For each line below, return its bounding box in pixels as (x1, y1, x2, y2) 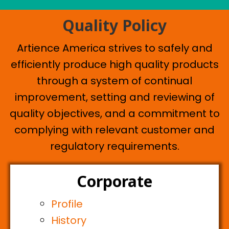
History (51, 213, 86, 228)
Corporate (77, 171, 152, 192)
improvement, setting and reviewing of (14, 90, 215, 105)
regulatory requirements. (50, 139, 179, 154)
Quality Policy (62, 15, 167, 36)
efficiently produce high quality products (10, 57, 219, 72)
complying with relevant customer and (14, 123, 215, 138)
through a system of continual (37, 74, 192, 88)
